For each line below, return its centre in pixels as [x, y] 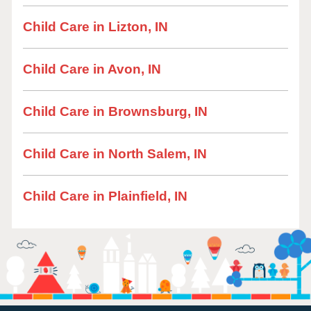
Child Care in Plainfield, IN [105, 196]
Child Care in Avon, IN [92, 69]
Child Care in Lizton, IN [95, 27]
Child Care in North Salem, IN [115, 154]
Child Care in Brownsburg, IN [115, 111]
